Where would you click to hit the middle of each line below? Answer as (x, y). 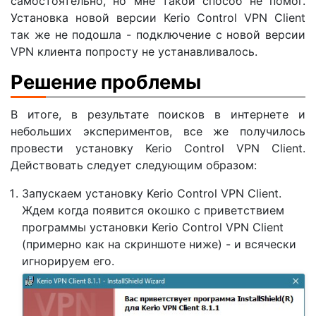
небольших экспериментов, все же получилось (158, 132)
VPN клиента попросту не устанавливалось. (134, 51)
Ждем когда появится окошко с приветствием (153, 211)
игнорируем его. (68, 261)
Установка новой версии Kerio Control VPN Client (158, 17)
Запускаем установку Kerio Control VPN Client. (152, 194)
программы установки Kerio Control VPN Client (153, 227)
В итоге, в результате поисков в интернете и (158, 115)
